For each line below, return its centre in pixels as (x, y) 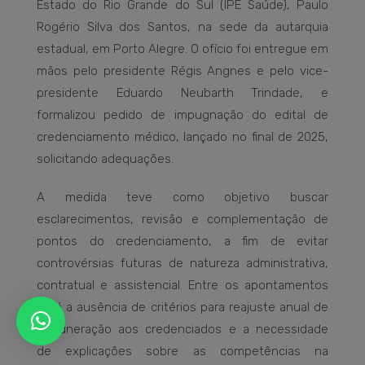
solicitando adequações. (105, 159)
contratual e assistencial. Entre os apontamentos (182, 286)
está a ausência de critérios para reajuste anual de (182, 308)
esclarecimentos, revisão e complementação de (182, 220)
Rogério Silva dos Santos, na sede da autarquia (182, 27)
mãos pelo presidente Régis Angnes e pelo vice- (182, 71)
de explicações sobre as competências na (182, 352)
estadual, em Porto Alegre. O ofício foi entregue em (182, 49)
